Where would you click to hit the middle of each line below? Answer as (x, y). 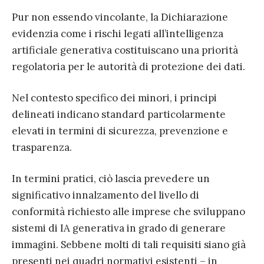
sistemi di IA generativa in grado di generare (119, 228)
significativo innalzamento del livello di (105, 195)
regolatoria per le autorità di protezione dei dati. (128, 67)
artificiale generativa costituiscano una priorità (125, 50)
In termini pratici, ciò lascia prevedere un (111, 179)
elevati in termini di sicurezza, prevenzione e (120, 131)
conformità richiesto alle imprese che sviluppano (128, 212)
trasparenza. (42, 148)
